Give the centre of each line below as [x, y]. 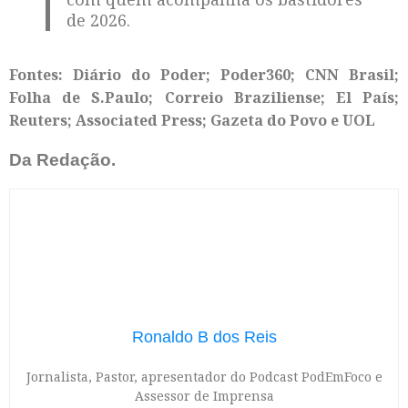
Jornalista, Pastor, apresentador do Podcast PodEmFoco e [204, 376]
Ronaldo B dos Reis [204, 337]
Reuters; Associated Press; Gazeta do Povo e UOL [192, 121]
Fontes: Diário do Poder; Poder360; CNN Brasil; [204, 75]
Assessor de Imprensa [204, 395]
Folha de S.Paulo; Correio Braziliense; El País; [204, 98]
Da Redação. [62, 159]
